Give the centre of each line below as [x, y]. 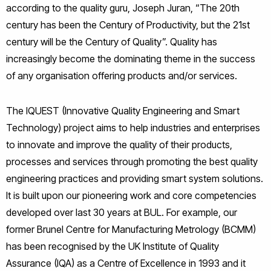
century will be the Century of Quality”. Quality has [112, 42]
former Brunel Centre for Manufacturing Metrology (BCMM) [131, 229]
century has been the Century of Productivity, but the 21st [128, 25]
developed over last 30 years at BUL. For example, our [122, 212]
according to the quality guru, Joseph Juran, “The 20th [123, 8]
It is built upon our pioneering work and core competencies [131, 195]
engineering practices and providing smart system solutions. [135, 178]
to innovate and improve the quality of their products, [119, 145]
